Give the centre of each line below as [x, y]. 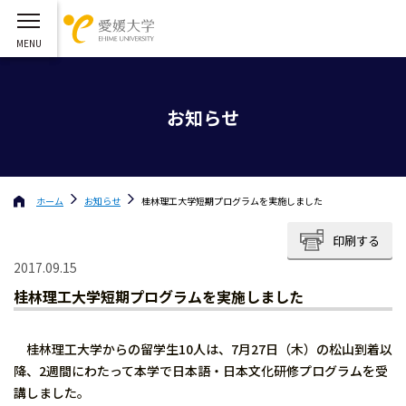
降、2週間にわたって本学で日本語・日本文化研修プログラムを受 [201, 371]
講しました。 [52, 392]
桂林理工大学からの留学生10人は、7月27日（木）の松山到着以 [203, 349]
